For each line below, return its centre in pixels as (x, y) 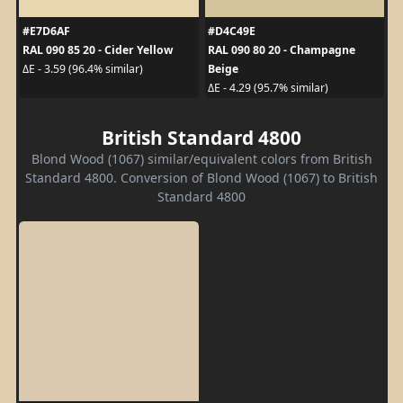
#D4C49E (232, 31)
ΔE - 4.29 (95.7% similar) (268, 88)
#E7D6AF (46, 31)
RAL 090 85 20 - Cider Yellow (97, 49)
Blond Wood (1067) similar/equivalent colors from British (201, 158)
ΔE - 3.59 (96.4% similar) (82, 69)
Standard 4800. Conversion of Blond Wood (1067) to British (201, 177)
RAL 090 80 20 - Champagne (282, 49)
